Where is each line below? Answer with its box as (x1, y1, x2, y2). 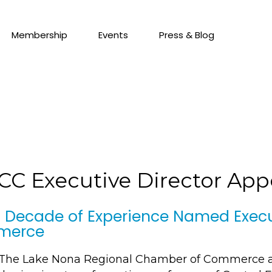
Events (98, 29, 128, 41)
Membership (11, 29, 67, 41)
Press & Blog (158, 29, 214, 41)
